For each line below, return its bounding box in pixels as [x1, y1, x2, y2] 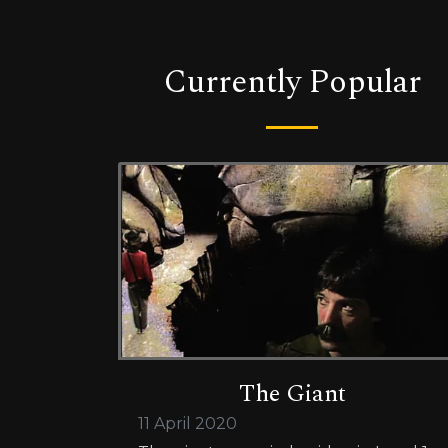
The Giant [238, 375, 346, 412]
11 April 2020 [138, 413, 237, 433]
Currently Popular [163, 58, 421, 108]
